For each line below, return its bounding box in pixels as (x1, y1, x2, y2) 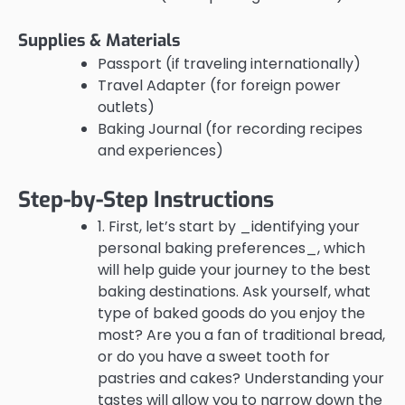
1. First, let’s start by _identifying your (98, 215, 360, 237)
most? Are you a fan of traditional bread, (98, 324, 385, 345)
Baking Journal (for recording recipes (98, 118, 363, 139)
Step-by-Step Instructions (18, 184, 274, 214)
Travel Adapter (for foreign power (98, 74, 341, 96)
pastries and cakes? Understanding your (98, 367, 384, 389)
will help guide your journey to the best (98, 259, 371, 280)
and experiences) (98, 139, 223, 161)
